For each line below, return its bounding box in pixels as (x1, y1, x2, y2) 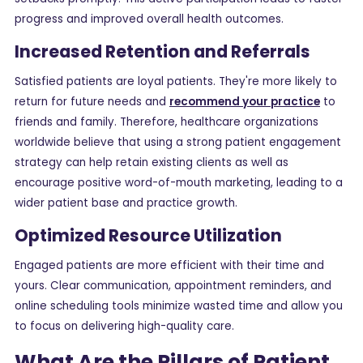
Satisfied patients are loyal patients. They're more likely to (15, 74, 337, 90)
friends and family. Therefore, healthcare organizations (15, 114, 318, 130)
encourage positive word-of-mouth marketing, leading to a (15, 175, 343, 191)
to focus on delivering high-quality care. (15, 318, 234, 335)
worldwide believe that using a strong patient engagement (15, 135, 341, 151)
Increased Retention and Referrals (15, 39, 310, 63)
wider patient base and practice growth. (15, 195, 237, 211)
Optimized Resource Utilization (15, 223, 282, 247)
